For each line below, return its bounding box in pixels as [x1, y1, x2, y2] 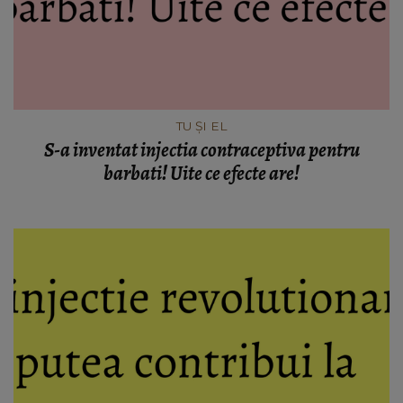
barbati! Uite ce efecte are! [103, 159, 300, 187]
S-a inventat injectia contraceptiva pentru [43, 136, 360, 164]
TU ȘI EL [175, 118, 228, 133]
